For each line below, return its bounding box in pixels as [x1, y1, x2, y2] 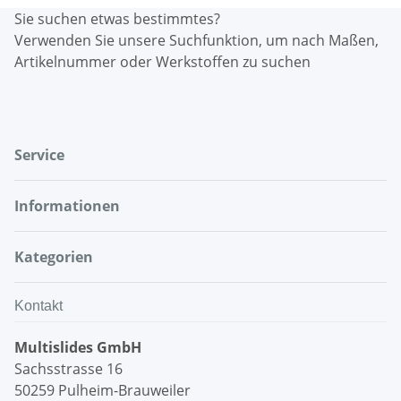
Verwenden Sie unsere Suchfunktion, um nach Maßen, [14, 30, 379, 50]
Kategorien [14, 246, 97, 267]
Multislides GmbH [14, 337, 141, 357]
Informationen [14, 195, 124, 216]
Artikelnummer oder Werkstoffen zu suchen [14, 51, 311, 72]
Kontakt [14, 297, 63, 313]
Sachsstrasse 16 [14, 358, 123, 379]
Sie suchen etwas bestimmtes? [14, 8, 220, 29]
